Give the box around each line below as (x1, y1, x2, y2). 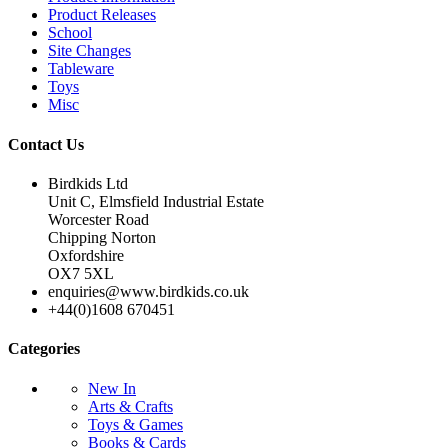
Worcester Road (48, 211, 149, 229)
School (48, 24, 92, 42)
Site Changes (48, 42, 131, 60)
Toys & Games (88, 415, 183, 433)
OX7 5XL (48, 265, 114, 283)
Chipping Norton (48, 229, 156, 247)
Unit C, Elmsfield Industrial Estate (48, 193, 264, 211)
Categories (8, 340, 80, 358)
